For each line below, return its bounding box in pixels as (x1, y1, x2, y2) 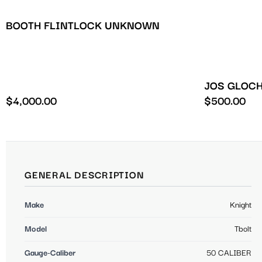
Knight (230, 200, 251, 210)
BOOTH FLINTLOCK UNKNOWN (6, 20, 160, 33)
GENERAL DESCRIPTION (25, 170, 144, 181)
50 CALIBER (206, 248, 251, 258)
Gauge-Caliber (25, 248, 75, 258)
